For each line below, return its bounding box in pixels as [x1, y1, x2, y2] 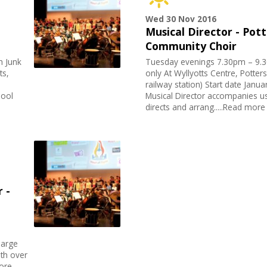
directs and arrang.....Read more [145, 101, 266, 113]
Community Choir [145, 39, 237, 54]
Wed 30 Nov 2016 [145, 13, 217, 25]
